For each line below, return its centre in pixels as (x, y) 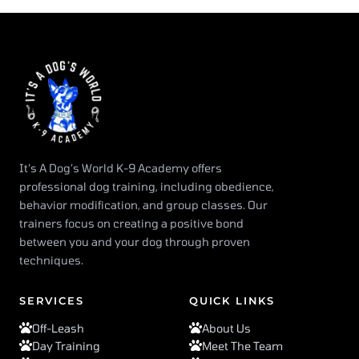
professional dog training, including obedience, (147, 186)
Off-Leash (58, 328)
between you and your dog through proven (135, 241)
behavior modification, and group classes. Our (143, 204)
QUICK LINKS (232, 300)
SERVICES (52, 300)
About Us (226, 328)
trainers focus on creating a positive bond (131, 223)
